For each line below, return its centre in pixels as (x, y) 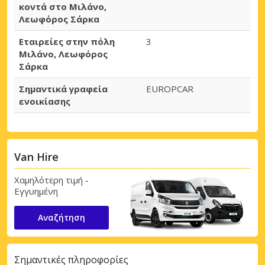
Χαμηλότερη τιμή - (51, 180)
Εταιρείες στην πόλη (67, 41)
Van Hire (36, 156)
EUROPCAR (170, 88)
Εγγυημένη (36, 191)
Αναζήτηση (62, 218)
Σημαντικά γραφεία (63, 88)
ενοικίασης (45, 101)
